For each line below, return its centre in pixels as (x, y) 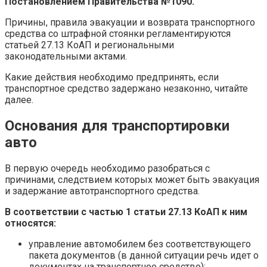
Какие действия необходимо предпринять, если (112, 77)
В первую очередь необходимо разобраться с (107, 168)
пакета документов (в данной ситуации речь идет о (144, 255)
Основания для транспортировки (117, 125)
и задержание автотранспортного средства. (102, 191)
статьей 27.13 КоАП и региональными (89, 45)
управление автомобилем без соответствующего (140, 244)
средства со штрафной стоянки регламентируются (118, 33)
